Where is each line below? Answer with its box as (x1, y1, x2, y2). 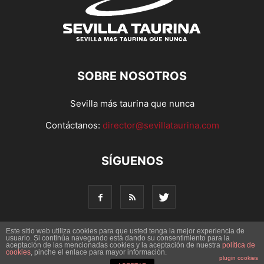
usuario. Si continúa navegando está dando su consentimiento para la (6, 234, 230, 242)
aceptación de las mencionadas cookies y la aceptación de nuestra (6, 241, 222, 249)
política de (222, 241, 255, 249)
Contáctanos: (45, 119, 103, 131)
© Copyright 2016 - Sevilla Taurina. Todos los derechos (25, 240, 239, 251)
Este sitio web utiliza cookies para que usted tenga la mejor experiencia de (6, 227, 245, 235)
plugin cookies (219, 255, 258, 261)
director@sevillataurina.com (102, 119, 219, 131)
